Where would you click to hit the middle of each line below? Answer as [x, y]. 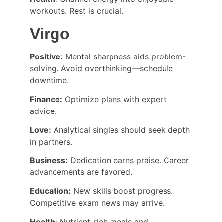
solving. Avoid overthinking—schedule [103, 69]
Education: [50, 191]
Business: [49, 160]
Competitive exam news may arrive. [97, 203]
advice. [43, 111]
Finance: [46, 99]
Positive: [46, 57]
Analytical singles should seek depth [122, 130]
